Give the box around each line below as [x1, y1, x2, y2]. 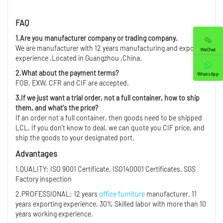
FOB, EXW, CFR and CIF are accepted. [15, 78, 129, 87]
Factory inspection [15, 174, 72, 183]
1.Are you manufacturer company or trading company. [15, 33, 177, 42]
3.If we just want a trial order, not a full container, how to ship [15, 93, 200, 102]
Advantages [15, 148, 57, 158]
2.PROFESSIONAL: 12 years [15, 189, 99, 198]
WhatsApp [197, 70, 220, 76]
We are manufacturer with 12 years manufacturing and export [15, 43, 199, 52]
